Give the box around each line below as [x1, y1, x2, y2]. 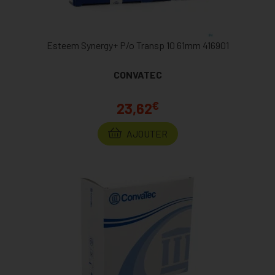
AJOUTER [124, 128, 168, 140]
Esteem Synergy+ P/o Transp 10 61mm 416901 [46, 39, 229, 52]
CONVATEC [113, 69, 162, 81]
